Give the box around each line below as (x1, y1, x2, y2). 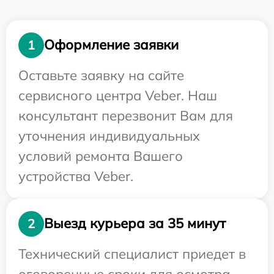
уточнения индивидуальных (18, 127, 200, 144)
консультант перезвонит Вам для (18, 106, 233, 124)
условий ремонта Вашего (18, 147, 183, 165)
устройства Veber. (18, 167, 133, 185)
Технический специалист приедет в (18, 245, 246, 262)
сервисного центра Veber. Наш (18, 86, 217, 104)
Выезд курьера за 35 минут (44, 215, 226, 232)
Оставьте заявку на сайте (18, 66, 184, 84)
